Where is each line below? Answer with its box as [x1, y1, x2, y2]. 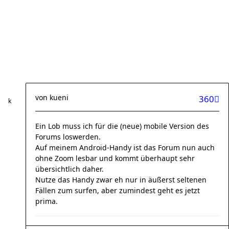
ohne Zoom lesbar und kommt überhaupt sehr [35, 153, 195, 163]
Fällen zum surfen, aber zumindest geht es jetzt [35, 186, 200, 195]
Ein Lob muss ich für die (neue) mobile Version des [35, 121, 209, 131]
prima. [35, 196, 58, 206]
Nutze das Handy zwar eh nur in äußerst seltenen [35, 175, 207, 185]
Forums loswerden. [35, 132, 101, 142]
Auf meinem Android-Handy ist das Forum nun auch [35, 143, 215, 152]
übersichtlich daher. [35, 164, 104, 174]
